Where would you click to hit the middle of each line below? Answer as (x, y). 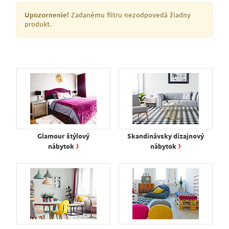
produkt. (38, 24)
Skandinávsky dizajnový (166, 136)
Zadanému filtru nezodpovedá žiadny (130, 15)
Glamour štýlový (63, 136)
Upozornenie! (47, 15)
